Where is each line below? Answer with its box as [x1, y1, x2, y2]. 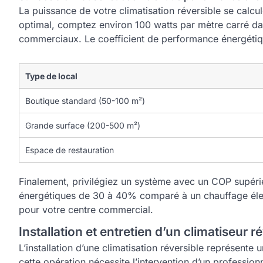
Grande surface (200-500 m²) [25, 120, 140, 130]
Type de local [25, 71, 77, 81]
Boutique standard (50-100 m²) [25, 96, 145, 106]
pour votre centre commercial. [19, 204, 153, 215]
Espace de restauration [25, 145, 114, 155]
